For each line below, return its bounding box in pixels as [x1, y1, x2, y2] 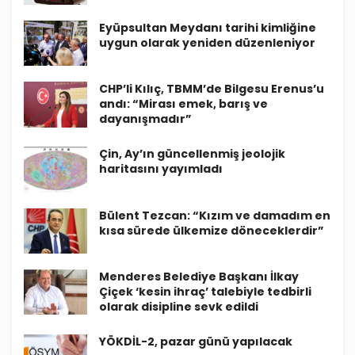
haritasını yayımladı [99, 161, 223, 177]
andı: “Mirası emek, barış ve [99, 96, 268, 113]
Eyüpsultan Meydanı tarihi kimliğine [99, 20, 316, 36]
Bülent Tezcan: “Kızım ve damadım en [99, 207, 330, 223]
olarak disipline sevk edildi [99, 298, 258, 315]
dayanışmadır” [99, 111, 192, 128]
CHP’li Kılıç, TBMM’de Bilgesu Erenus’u [99, 81, 324, 97]
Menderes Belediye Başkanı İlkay [99, 268, 299, 284]
